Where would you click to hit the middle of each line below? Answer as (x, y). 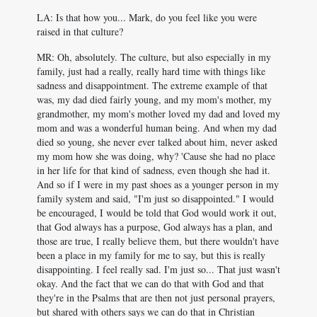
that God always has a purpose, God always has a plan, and (155, 227)
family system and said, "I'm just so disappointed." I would (155, 198)
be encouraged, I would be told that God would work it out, (157, 213)
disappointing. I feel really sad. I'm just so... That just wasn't (158, 269)
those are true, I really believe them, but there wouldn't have (158, 241)
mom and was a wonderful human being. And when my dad (157, 128)
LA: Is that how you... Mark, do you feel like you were (147, 17)
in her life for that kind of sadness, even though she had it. (154, 170)
